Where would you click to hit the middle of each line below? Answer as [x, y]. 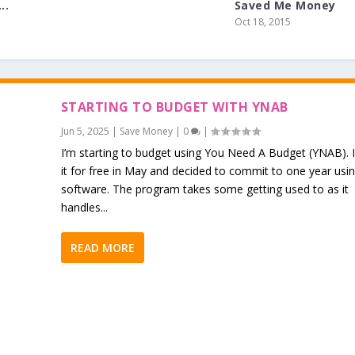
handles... [84, 208]
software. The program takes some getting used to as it [204, 189]
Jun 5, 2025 [85, 132]
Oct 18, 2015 [262, 22]
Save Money [146, 132]
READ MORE [102, 248]
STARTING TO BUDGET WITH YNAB [174, 107]
